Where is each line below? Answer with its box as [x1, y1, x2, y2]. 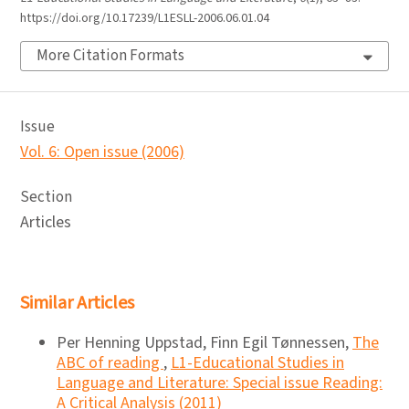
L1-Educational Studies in [171, 351, 344, 374]
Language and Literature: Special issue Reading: [57, 372, 383, 394]
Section [20, 186, 72, 208]
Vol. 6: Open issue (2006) [20, 141, 184, 163]
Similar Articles [20, 290, 134, 316]
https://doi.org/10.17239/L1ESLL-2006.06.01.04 [20, 9, 269, 27]
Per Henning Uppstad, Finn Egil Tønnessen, [57, 331, 352, 354]
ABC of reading [57, 351, 163, 374]
